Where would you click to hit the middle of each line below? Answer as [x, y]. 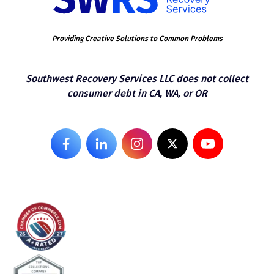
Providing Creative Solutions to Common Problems [137, 39]
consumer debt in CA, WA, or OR [137, 93]
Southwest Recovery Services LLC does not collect [137, 79]
